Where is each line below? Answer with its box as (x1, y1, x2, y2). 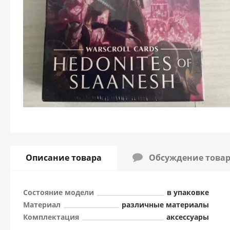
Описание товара (26, 152, 102, 163)
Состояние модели (23, 187, 94, 197)
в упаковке (166, 187, 209, 197)
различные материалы (121, 200, 209, 209)
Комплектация (23, 212, 79, 222)
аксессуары (166, 212, 209, 222)
